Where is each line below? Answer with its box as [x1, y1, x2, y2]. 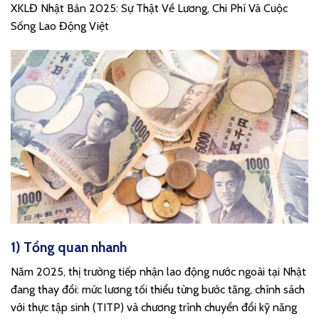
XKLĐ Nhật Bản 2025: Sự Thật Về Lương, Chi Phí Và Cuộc [11, 1, 288, 16]
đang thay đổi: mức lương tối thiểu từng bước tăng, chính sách [11, 282, 305, 296]
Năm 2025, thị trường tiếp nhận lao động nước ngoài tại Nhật [11, 264, 306, 278]
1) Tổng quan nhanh [11, 239, 127, 256]
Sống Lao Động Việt [11, 19, 109, 33]
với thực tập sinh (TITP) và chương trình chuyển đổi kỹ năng [11, 300, 297, 314]
